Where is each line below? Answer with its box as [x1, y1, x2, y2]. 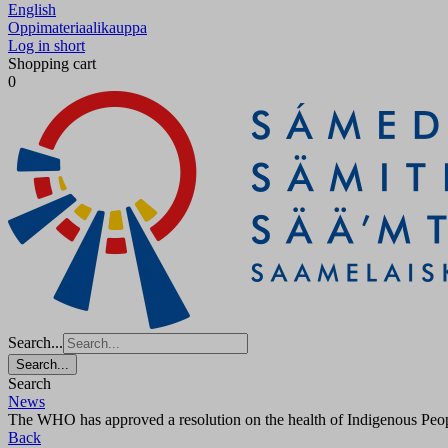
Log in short [8, 36, 85, 54]
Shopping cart [8, 54, 96, 72]
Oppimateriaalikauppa [8, 18, 147, 36]
